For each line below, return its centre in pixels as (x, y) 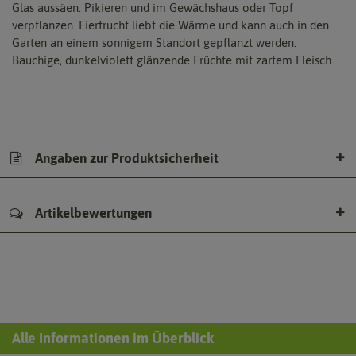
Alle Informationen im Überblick (113, 338)
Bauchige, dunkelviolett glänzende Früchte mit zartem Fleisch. (173, 60)
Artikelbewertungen (92, 213)
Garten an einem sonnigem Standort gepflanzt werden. (154, 42)
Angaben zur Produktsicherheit (125, 158)
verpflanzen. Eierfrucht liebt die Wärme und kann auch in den (170, 25)
